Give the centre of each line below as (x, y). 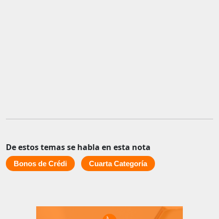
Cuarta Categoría (118, 164)
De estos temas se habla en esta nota (78, 147)
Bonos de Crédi (40, 164)
